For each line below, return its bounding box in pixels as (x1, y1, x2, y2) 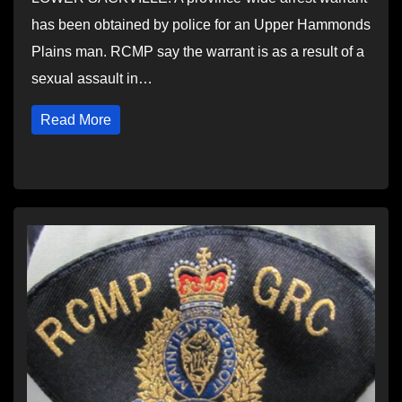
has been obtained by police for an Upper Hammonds (31, 17, 371, 32)
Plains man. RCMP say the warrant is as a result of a (31, 44, 364, 59)
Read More (40, 112, 111, 127)
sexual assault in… (31, 71, 153, 86)
